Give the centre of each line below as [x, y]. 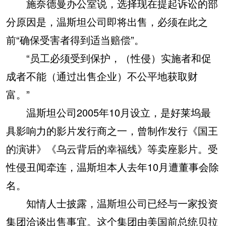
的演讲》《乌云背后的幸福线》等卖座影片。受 [112, 149]
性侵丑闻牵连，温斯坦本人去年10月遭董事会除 [112, 167]
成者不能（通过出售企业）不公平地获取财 [102, 76]
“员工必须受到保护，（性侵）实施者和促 [109, 58]
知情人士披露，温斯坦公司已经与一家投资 [112, 203]
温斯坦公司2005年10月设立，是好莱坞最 [108, 112]
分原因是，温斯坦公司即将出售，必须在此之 [107, 21]
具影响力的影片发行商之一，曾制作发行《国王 [112, 130]
